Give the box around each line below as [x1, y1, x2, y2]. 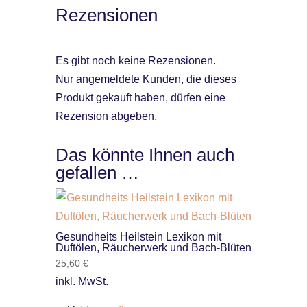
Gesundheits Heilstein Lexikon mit [55, 231, 221, 243]
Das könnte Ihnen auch [55, 145, 234, 166]
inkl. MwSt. [55, 275, 108, 288]
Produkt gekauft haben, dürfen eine [55, 92, 225, 104]
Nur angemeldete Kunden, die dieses [55, 73, 236, 86]
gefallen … [55, 162, 139, 184]
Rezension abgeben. [55, 110, 157, 123]
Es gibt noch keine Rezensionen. [55, 55, 216, 67]
